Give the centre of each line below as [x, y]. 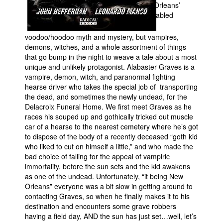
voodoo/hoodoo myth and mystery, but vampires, [102, 37]
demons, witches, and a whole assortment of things [106, 47]
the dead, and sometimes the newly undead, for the [106, 97]
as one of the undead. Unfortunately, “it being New [104, 176]
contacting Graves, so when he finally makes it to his [107, 196]
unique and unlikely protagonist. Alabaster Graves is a [110, 67]
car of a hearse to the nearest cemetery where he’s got [111, 126]
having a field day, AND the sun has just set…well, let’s [111, 216]
